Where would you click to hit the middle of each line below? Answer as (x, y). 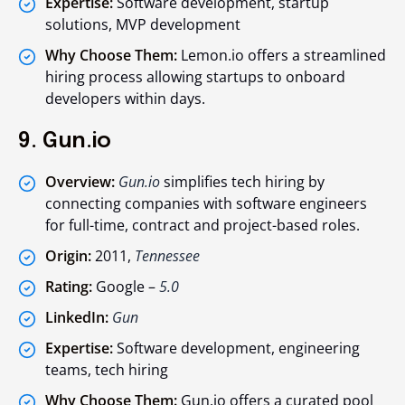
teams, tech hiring (107, 370)
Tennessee (167, 256)
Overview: (80, 182)
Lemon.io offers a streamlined (282, 56)
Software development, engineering (236, 348)
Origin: (68, 256)
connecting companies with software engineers (206, 204)
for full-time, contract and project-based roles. (202, 226)
